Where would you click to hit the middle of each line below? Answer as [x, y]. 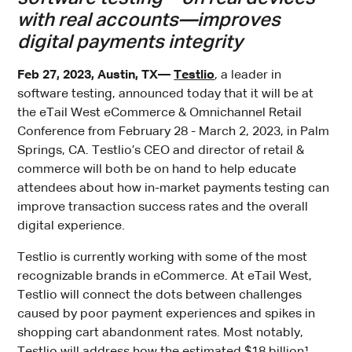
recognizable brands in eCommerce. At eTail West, [165, 277]
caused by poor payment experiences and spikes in [167, 315]
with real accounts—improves [149, 21]
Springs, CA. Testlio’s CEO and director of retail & [161, 151]
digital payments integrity [130, 43]
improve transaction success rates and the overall [163, 208]
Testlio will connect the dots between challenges [160, 296]
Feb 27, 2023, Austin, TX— [96, 76]
